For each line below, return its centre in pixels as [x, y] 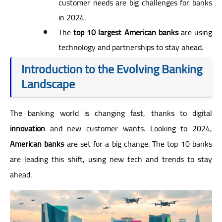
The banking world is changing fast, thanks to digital [111, 113]
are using [195, 32]
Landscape [48, 84]
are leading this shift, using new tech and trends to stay [111, 159]
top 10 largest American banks [126, 32]
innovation [28, 128]
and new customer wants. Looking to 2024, [129, 128]
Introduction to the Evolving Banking [112, 69]
